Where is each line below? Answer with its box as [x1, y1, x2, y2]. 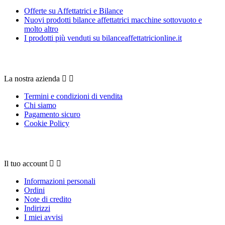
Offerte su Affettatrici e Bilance [24, 7, 123, 16]
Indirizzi [24, 204, 50, 213]
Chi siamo [24, 100, 56, 109]
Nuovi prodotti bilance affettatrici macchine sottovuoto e [24, 16, 202, 25]
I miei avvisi [24, 213, 63, 222]
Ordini [24, 186, 45, 195]
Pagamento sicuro [24, 109, 80, 119]
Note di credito [24, 195, 71, 204]
